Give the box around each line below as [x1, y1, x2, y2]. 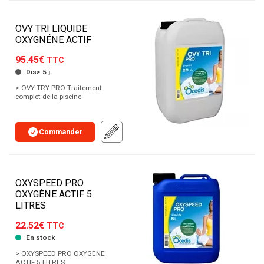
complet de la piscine [15, 93, 81, 101]
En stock [24, 233, 55, 242]
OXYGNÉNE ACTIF [15, 34, 91, 46]
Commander [39, 127, 83, 136]
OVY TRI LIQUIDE [15, 23, 87, 35]
